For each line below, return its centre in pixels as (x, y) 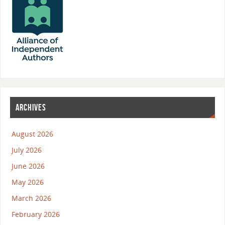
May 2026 (27, 182)
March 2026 (31, 198)
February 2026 (35, 214)
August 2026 (32, 134)
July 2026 (26, 150)
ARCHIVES (31, 107)
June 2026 (28, 166)
